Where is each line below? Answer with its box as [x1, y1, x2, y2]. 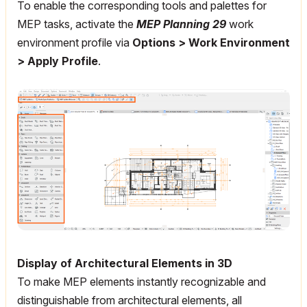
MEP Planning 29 [136, 17, 226, 31]
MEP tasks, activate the [17, 17, 134, 31]
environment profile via [17, 36, 132, 49]
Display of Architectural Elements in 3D [17, 256, 232, 270]
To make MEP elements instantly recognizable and [17, 274, 266, 288]
